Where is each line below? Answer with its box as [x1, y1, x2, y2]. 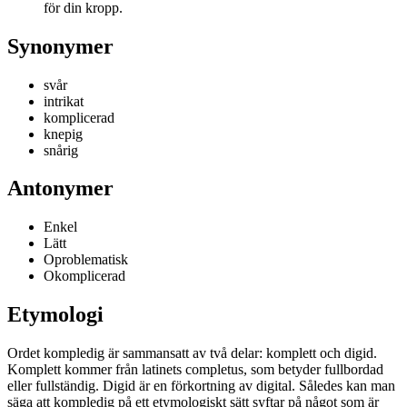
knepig [44, 125, 83, 142]
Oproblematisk [44, 252, 128, 268]
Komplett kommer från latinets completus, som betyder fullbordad [7, 362, 383, 378]
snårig [44, 142, 78, 158]
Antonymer [7, 176, 114, 201]
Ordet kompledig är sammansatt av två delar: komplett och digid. [7, 345, 377, 362]
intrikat [44, 93, 84, 109]
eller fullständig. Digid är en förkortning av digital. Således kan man [7, 378, 395, 394]
